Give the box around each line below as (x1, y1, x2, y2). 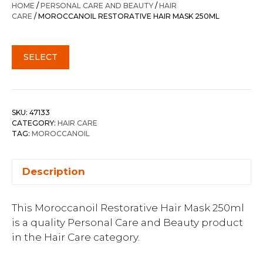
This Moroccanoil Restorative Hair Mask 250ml (12, 202, 244, 214)
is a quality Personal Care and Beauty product (12, 217, 243, 228)
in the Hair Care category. (12, 231, 140, 243)
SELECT (23, 51, 58, 62)
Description (22, 166, 85, 177)
